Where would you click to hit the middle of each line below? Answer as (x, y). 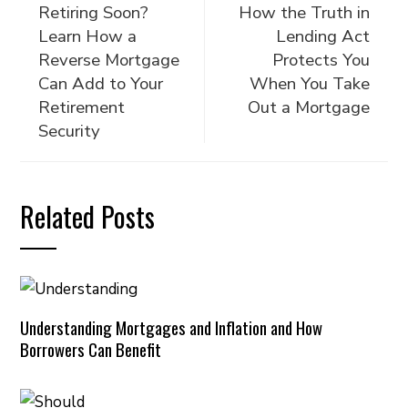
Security (70, 131)
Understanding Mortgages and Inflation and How (172, 327)
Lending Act (322, 36)
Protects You (321, 60)
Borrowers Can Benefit (91, 349)
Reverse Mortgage (109, 60)
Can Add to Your (101, 84)
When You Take (309, 84)
